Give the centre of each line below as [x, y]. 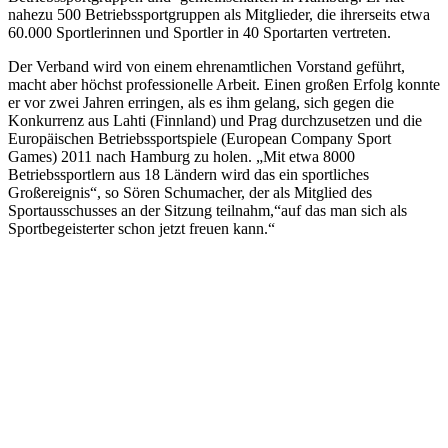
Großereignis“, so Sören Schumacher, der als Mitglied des [190, 192]
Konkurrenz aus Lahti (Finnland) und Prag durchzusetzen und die [215, 120]
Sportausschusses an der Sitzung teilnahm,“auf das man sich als [207, 210]
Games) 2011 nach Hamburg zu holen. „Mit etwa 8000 [181, 156]
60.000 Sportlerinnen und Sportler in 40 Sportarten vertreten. [199, 32]
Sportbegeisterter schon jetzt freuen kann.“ [141, 228]
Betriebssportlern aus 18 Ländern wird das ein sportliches [188, 174]
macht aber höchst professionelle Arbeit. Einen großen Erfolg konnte [224, 84]
